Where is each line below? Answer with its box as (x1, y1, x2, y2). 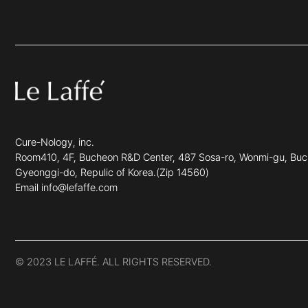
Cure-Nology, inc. (15, 136, 94, 149)
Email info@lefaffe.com (15, 181, 118, 195)
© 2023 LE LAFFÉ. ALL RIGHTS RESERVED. (15, 255, 212, 268)
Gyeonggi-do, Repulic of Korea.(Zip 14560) (15, 166, 209, 179)
